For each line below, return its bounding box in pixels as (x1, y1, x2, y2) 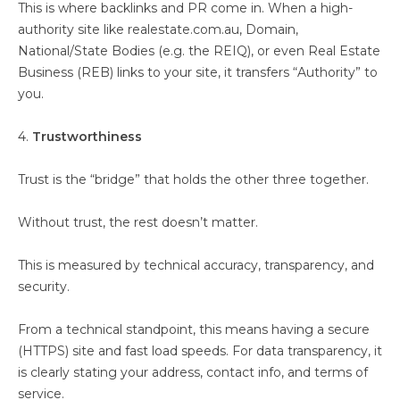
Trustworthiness (29, 129, 142, 145)
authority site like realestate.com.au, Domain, (18, 21, 298, 37)
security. (18, 279, 73, 295)
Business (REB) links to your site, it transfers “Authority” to (18, 64, 378, 80)
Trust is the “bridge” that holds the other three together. (18, 171, 372, 187)
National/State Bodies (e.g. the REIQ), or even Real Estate (18, 43, 380, 59)
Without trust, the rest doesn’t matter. (18, 214, 262, 230)
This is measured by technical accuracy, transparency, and (18, 257, 374, 273)
